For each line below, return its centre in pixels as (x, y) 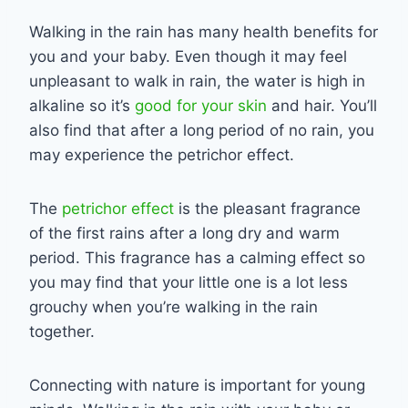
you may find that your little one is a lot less (189, 282)
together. (64, 331)
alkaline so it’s (82, 105)
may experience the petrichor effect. (164, 154)
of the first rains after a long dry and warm (184, 233)
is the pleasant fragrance (267, 208)
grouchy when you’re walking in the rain (173, 306)
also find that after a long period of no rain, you (202, 130)
